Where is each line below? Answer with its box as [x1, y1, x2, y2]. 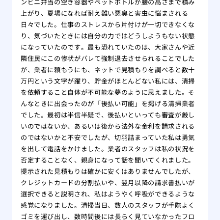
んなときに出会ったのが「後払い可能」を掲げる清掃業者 [20, 99, 195, 109]
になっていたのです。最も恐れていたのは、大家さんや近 [20, 42, 195, 52]
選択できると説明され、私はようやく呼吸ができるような [20, 189, 195, 199]
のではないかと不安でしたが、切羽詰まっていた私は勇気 [20, 133, 195, 142]
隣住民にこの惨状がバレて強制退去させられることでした [20, 54, 195, 63]
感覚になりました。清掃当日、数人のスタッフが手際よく [20, 200, 195, 210]
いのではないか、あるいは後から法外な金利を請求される [20, 121, 195, 131]
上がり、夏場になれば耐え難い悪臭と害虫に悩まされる [20, 8, 189, 18]
